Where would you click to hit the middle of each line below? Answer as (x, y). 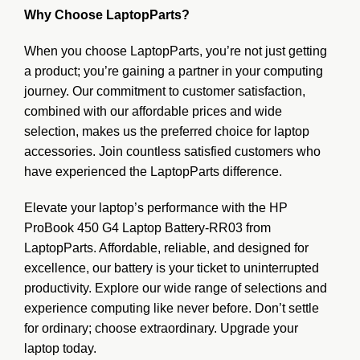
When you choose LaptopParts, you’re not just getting (176, 51)
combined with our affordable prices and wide (153, 111)
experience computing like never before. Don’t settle (172, 308)
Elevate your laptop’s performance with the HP (156, 207)
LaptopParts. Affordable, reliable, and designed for (166, 247)
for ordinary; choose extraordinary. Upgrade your (161, 328)
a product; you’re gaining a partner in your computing (174, 71)
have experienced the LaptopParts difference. (153, 171)
